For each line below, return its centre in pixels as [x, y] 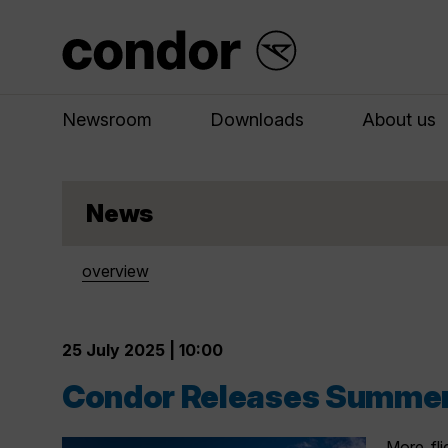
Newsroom [107, 119]
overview [115, 271]
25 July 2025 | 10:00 [142, 350]
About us [399, 119]
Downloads [257, 119]
